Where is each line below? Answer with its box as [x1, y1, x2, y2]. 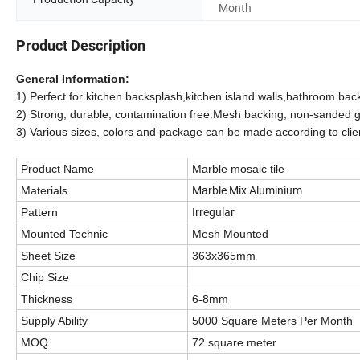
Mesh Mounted [192, 227, 268, 241]
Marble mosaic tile [192, 162, 284, 176]
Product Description [16, 37, 145, 55]
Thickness [21, 292, 72, 306]
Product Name [21, 162, 94, 176]
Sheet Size [21, 249, 76, 263]
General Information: [16, 72, 129, 86]
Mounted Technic [21, 227, 108, 241]
